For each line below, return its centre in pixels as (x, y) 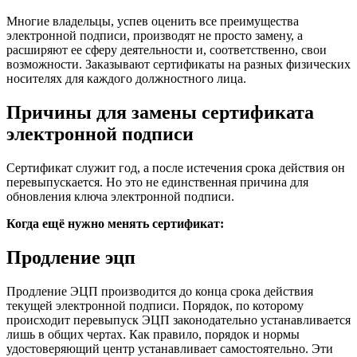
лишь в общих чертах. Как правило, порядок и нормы (153, 334)
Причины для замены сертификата (160, 113)
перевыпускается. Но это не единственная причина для (157, 182)
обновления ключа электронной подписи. (120, 197)
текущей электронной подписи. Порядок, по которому (155, 306)
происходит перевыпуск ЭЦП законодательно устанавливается (178, 320)
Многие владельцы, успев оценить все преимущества (153, 22)
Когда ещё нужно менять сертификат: (115, 224)
